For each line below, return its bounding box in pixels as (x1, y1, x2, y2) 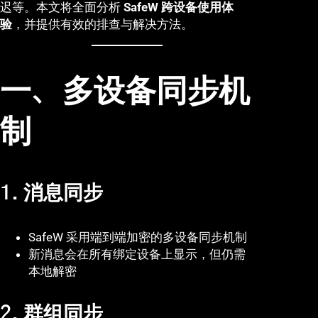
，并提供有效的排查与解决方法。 (12, 17, 193, 32)
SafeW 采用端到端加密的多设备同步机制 (28, 230, 247, 245)
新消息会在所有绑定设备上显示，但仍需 (28, 247, 246, 262)
